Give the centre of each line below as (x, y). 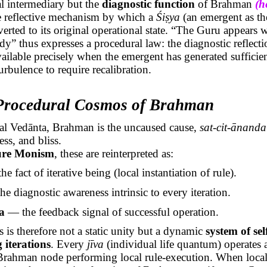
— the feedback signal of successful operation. (111, 212)
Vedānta (29, 127)
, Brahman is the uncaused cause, (123, 127)
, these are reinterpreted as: (114, 153)
